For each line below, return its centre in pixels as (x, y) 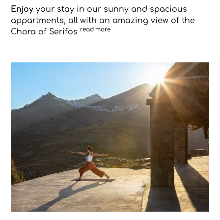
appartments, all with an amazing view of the (103, 20)
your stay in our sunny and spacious (110, 9)
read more (95, 29)
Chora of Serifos (45, 32)
